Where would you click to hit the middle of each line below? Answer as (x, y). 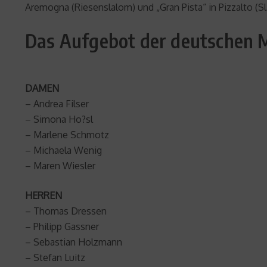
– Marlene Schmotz (67, 134)
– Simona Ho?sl (59, 119)
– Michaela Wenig (63, 150)
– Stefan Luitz (55, 257)
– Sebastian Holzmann (74, 242)
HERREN (44, 195)
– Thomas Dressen (66, 211)
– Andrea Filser (57, 103)
